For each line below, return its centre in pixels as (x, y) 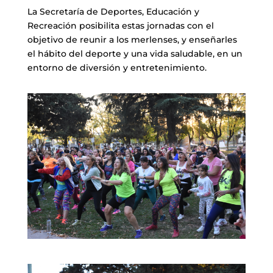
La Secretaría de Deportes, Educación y (113, 11)
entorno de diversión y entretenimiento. (117, 67)
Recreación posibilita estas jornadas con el (120, 25)
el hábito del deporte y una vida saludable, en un (135, 53)
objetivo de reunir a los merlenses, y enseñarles (132, 39)
